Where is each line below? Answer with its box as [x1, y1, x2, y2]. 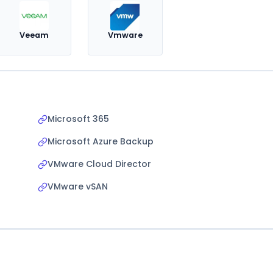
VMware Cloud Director [48, 158, 151, 170]
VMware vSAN [48, 180, 108, 193]
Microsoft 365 [48, 113, 109, 125]
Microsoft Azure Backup [48, 135, 154, 147]
